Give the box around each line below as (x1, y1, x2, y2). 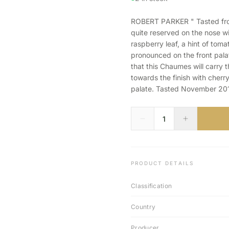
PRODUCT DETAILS (131, 160, 194, 166)
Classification (131, 182, 172, 190)
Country (131, 203, 156, 211)
